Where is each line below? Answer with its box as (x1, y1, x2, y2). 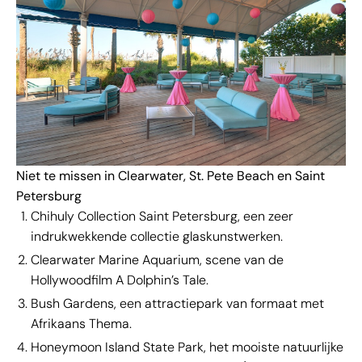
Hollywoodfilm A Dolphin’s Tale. (31, 271, 208, 288)
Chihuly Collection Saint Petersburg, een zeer (31, 207, 293, 225)
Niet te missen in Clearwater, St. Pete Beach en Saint (16, 166, 325, 184)
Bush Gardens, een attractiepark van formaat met (31, 294, 324, 312)
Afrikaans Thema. (31, 314, 132, 332)
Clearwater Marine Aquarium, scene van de (31, 250, 284, 268)
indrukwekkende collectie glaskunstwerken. (31, 227, 283, 245)
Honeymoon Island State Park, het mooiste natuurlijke (31, 338, 343, 356)
